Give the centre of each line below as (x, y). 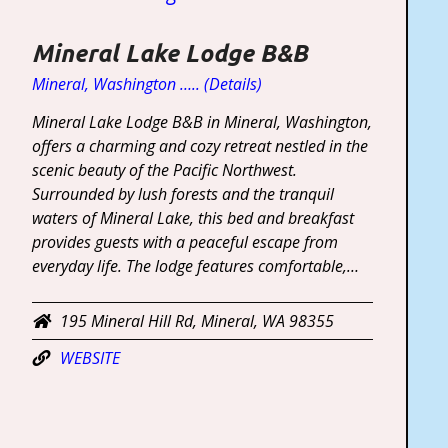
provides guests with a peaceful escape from (184, 241)
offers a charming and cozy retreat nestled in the (199, 145)
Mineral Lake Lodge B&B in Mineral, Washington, (201, 121)
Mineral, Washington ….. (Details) (146, 83)
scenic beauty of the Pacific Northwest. (164, 169)
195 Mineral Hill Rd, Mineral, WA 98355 (196, 320)
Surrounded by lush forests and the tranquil (182, 193)
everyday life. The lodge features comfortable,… (195, 265)
